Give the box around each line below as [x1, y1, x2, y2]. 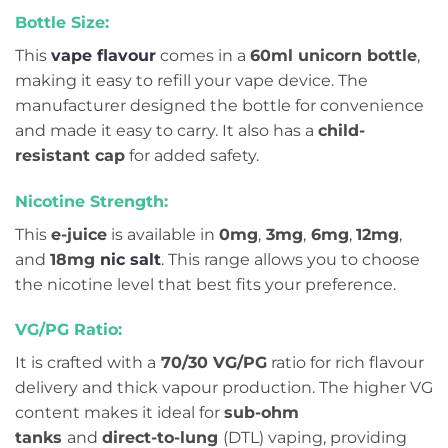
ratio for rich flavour [267, 353, 424, 373]
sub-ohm [224, 403, 299, 423]
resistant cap [15, 145, 125, 165]
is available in [107, 224, 219, 244]
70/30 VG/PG [156, 353, 267, 373]
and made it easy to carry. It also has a [15, 120, 318, 140]
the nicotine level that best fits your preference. [15, 274, 396, 294]
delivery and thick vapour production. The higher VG [15, 378, 433, 398]
